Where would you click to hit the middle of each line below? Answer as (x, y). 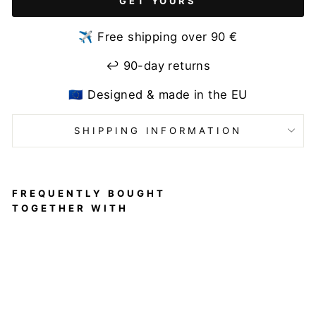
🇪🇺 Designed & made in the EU (158, 94)
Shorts (93, 306)
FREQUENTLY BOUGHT (89, 193)
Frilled (92, 275)
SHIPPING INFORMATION (158, 130)
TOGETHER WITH (70, 208)
